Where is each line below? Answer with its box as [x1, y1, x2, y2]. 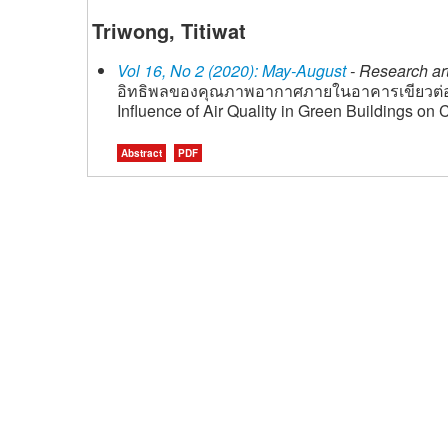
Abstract [121, 146, 162, 160]
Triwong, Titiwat [92, 16, 246, 45]
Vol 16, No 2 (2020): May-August [117, 59, 346, 82]
